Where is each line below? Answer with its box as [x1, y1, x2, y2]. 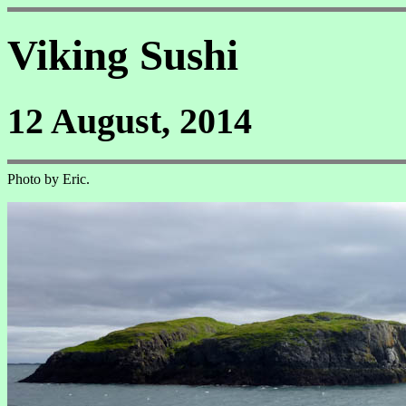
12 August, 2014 [7, 100, 252, 141]
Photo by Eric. [7, 170, 90, 187]
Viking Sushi [7, 32, 238, 80]
